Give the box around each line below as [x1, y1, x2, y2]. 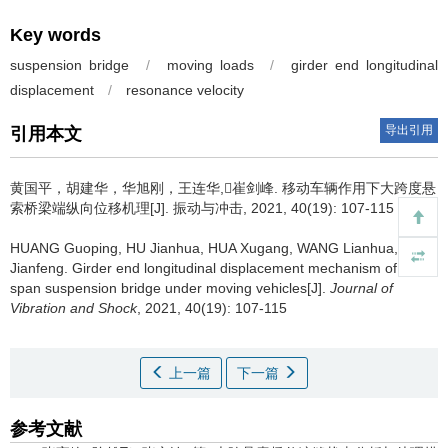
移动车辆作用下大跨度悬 [282, 180, 436, 196]
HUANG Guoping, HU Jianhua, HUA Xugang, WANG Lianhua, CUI [10, 240, 426, 256]
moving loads [166, 57, 254, 73]
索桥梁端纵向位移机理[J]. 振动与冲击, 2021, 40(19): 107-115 [10, 200, 394, 216]
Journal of [330, 280, 393, 296]
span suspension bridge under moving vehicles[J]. [10, 280, 330, 296]
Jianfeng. [10, 260, 72, 276]
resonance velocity [126, 82, 244, 98]
